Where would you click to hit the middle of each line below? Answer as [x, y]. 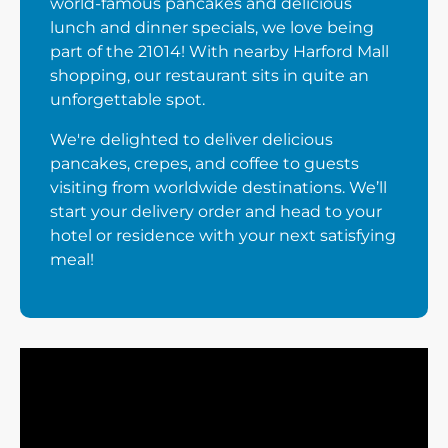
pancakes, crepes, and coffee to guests [204, 163]
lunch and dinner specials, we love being [212, 27]
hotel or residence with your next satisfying [223, 235]
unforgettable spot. [127, 99]
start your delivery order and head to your [216, 211]
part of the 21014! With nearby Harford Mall [219, 51]
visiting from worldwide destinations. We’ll [218, 187]
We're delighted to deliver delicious [191, 139]
